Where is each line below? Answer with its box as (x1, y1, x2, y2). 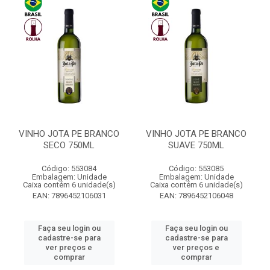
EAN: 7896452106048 (159, 191, 233, 200)
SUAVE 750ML (168, 140, 224, 151)
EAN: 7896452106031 (32, 191, 106, 200)
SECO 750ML (43, 140, 95, 151)
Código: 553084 (42, 164, 96, 173)
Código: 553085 (169, 164, 224, 173)
